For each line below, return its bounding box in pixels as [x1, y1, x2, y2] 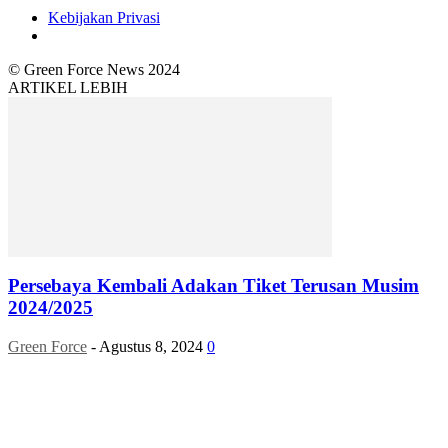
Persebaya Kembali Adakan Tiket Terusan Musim [8, 275, 419, 297]
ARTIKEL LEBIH [8, 78, 128, 96]
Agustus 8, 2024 [99, 338, 203, 356]
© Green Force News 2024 [8, 60, 180, 78]
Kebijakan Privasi [48, 8, 160, 26]
